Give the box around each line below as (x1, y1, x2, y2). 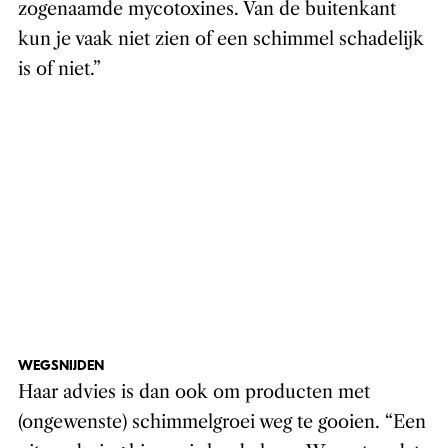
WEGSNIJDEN (17, 357, 104, 375)
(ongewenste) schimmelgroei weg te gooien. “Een (17, 411, 426, 434)
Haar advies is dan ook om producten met (17, 381, 370, 404)
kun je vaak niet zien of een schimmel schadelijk (17, 28, 424, 51)
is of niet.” (17, 58, 101, 81)
